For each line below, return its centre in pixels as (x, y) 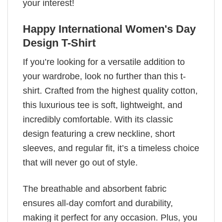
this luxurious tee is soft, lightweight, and (103, 105)
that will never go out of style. (80, 163)
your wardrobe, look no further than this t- (104, 77)
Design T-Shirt (59, 43)
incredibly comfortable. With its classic (98, 120)
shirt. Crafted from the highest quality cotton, (110, 91)
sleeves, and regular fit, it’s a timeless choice (111, 148)
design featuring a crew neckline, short (99, 134)
